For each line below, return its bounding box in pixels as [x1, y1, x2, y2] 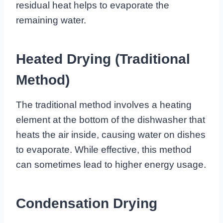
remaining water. [16, 15, 86, 26]
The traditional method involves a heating [16, 100, 192, 111]
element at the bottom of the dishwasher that [16, 114, 205, 125]
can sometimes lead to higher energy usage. [16, 159, 206, 170]
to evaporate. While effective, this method [16, 144, 192, 155]
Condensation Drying [16, 196, 157, 212]
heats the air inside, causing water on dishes [16, 129, 206, 140]
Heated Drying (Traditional [16, 51, 190, 67]
